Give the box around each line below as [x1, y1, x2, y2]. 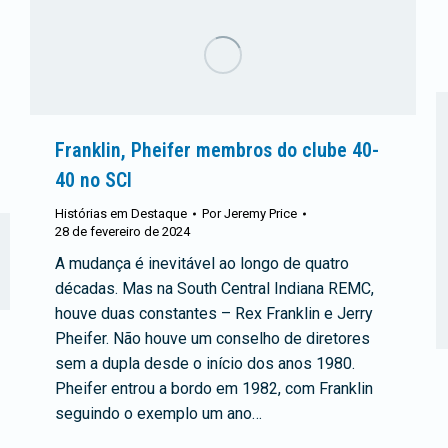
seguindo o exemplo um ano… [55, 403, 262, 423]
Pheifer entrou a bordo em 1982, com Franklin [55, 378, 373, 398]
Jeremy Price [224, 205, 297, 221]
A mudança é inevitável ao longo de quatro [55, 253, 349, 273]
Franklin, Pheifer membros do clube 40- [55, 137, 379, 162]
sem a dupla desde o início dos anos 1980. [55, 353, 355, 373]
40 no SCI [55, 167, 132, 192]
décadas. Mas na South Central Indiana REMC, [55, 278, 374, 298]
